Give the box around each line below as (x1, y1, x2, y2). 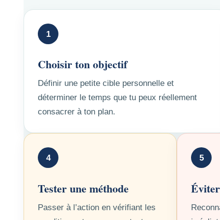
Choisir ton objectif (38, 56, 127, 73)
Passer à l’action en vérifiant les (38, 202, 156, 212)
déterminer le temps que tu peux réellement (38, 93, 197, 103)
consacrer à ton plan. (38, 107, 115, 117)
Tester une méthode (38, 180, 129, 196)
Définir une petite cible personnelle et (38, 79, 174, 88)
